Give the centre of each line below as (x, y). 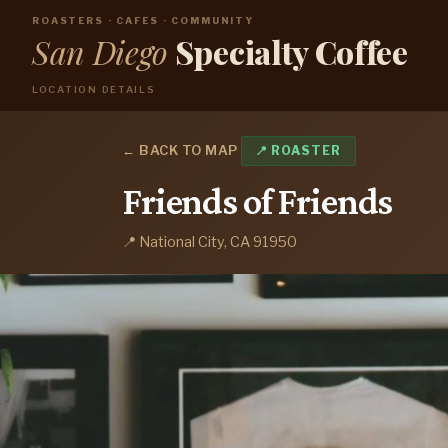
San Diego (100, 51)
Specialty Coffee (291, 51)
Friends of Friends (257, 200)
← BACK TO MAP (180, 150)
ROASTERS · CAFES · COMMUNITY (143, 20)
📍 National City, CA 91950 (209, 242)
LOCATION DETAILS (94, 89)
